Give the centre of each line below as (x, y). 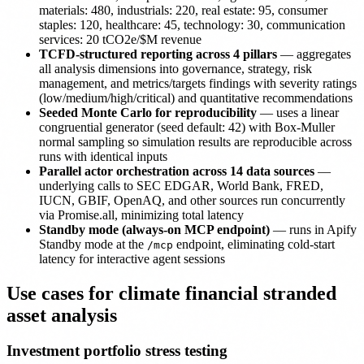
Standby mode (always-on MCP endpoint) (154, 229)
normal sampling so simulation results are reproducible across (195, 141)
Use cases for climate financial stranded (171, 293)
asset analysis (62, 315)
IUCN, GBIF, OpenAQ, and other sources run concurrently (192, 200)
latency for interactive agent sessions (132, 258)
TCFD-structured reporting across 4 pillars (158, 54)
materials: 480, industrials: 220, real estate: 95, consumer (183, 10)
